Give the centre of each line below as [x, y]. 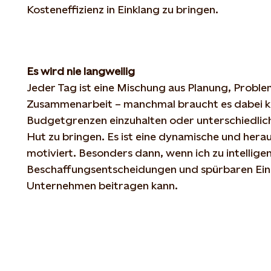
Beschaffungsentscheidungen [102, 169]
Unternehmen [61, 185]
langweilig [109, 71]
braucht [198, 103]
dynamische [189, 136]
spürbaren [227, 169]
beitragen [124, 185]
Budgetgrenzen [67, 120]
